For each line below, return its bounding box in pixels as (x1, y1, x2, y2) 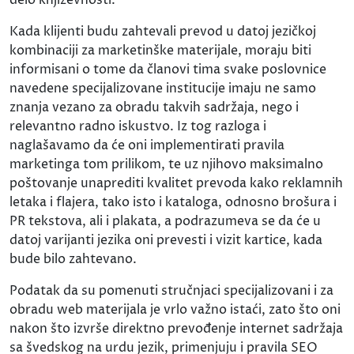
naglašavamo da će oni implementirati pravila (9, 136, 284, 154)
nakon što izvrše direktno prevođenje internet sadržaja (9, 319, 343, 337)
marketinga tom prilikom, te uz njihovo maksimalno (9, 155, 323, 173)
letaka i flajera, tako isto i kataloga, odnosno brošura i (9, 193, 337, 211)
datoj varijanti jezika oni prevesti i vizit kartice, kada (9, 231, 322, 249)
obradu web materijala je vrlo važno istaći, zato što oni (9, 300, 341, 318)
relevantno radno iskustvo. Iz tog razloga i (9, 117, 266, 135)
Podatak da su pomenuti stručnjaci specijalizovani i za (9, 281, 333, 299)
